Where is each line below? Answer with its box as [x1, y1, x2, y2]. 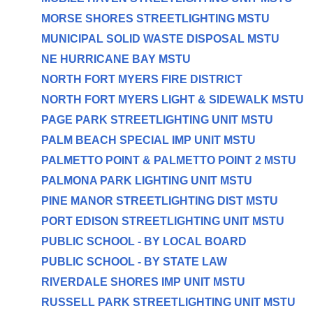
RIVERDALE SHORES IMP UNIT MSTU [41, 276, 245, 288]
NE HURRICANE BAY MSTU [41, 53, 191, 65]
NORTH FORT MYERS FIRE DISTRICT [41, 73, 242, 85]
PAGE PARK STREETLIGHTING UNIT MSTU [41, 114, 273, 126]
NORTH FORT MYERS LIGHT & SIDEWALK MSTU [41, 94, 304, 105]
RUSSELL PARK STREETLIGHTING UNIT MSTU [41, 296, 296, 308]
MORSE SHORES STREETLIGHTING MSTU [41, 13, 270, 24]
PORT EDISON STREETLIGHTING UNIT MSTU [41, 215, 284, 227]
